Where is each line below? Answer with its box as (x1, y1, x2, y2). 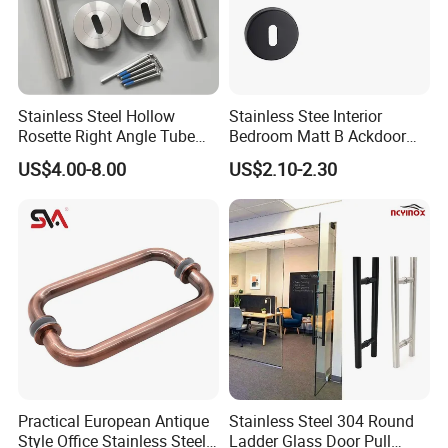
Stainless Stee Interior (228, 104, 382, 127)
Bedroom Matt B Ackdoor (228, 124, 406, 147)
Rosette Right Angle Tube (18, 124, 196, 147)
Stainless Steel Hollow (18, 104, 176, 127)
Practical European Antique (18, 410, 210, 433)
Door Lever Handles (18, 144, 157, 167)
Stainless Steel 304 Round (228, 410, 414, 433)
